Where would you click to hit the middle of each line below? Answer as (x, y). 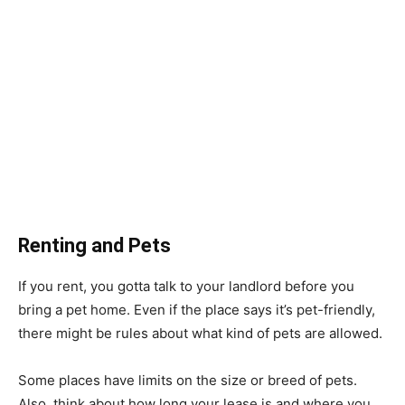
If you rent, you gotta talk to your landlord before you (186, 287)
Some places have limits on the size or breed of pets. (188, 381)
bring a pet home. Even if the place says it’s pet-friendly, (197, 310)
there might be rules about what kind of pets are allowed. (200, 334)
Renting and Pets (94, 246)
